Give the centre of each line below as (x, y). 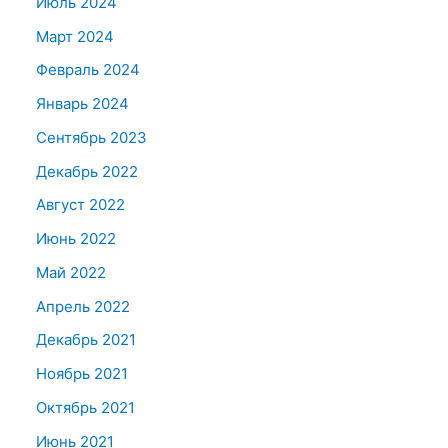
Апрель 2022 (83, 306)
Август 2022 (80, 205)
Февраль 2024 (88, 70)
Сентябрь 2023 (91, 137)
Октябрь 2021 (85, 407)
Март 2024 (75, 36)
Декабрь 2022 (87, 171)
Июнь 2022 (76, 238)
